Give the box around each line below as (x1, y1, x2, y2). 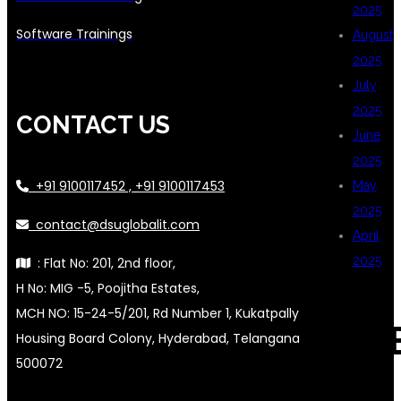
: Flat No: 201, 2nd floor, (30, 253, 175, 272)
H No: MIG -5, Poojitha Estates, (16, 278, 200, 297)
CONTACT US (16, 110, 170, 139)
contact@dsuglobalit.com (29, 215, 200, 234)
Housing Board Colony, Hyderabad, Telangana (16, 328, 300, 347)
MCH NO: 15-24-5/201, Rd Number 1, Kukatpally (16, 303, 299, 322)
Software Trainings (16, 24, 132, 43)
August (352, 28, 393, 43)
